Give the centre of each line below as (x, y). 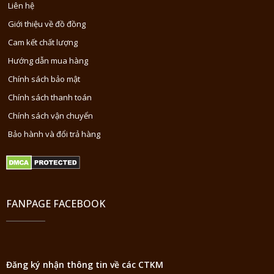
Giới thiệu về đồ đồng (47, 24)
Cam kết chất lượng (43, 42)
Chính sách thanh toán (50, 97)
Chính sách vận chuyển (50, 115)
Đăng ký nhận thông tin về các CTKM (85, 264)
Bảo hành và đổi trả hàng (54, 134)
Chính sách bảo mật (44, 79)
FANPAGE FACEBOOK (56, 203)
